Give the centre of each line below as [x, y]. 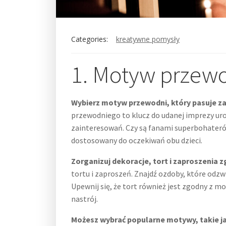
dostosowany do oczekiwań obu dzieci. [137, 140]
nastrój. [84, 199]
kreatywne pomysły [148, 39]
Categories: [90, 39]
